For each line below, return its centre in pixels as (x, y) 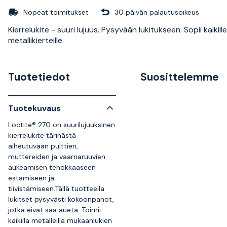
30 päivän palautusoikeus (157, 12)
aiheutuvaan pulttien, (43, 146)
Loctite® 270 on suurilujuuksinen (62, 125)
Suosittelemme (180, 77)
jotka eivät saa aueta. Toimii (54, 210)
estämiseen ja (31, 178)
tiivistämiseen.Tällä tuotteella (56, 188)
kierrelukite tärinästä (42, 135)
